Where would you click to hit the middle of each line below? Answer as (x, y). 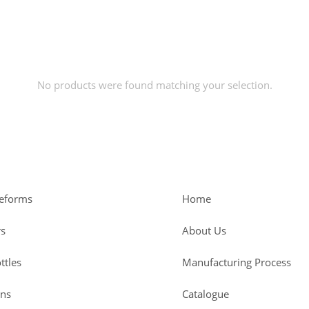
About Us (204, 231)
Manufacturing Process (237, 262)
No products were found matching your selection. (154, 85)
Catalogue (206, 294)
